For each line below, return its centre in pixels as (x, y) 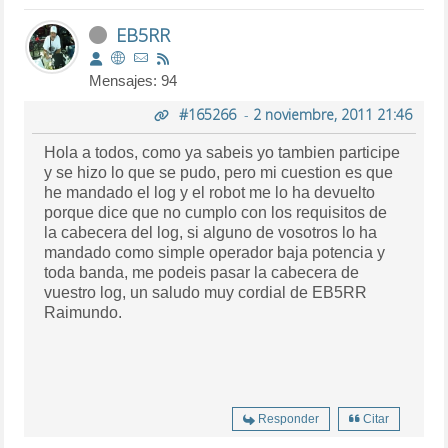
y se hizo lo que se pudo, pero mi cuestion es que (219, 172)
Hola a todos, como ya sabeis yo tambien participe (222, 152)
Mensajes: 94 (133, 80)
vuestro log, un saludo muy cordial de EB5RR (206, 292)
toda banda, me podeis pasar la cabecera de (202, 272)
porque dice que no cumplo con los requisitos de (216, 212)
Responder (288, 418)
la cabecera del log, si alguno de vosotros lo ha (211, 232)
